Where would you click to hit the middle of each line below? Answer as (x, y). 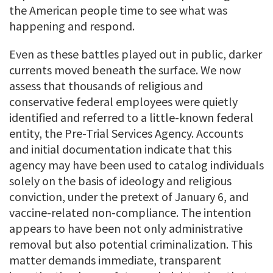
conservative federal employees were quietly (123, 102)
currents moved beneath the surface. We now (125, 70)
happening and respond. (72, 26)
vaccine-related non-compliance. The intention (130, 213)
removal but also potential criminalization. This (131, 244)
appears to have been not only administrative (126, 229)
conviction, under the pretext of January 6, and (129, 197)
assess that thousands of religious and (106, 86)
